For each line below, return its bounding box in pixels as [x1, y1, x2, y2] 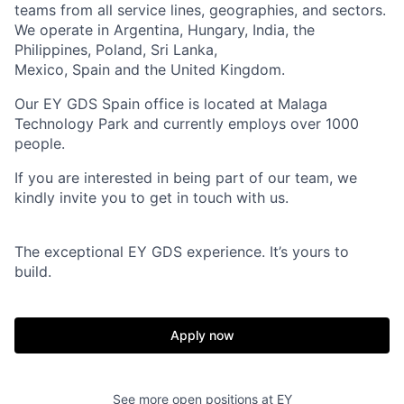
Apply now [170, 327, 234, 343]
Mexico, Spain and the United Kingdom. [14, 60, 285, 78]
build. [14, 262, 51, 280]
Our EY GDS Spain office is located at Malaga [14, 95, 327, 113]
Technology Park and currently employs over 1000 [14, 115, 359, 133]
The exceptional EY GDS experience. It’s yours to [14, 243, 349, 261]
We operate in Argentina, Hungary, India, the [14, 21, 315, 39]
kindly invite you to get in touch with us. [14, 188, 289, 207]
